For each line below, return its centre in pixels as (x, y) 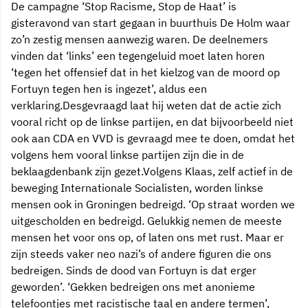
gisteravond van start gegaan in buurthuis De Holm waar (151, 22)
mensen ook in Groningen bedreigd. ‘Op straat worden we (153, 204)
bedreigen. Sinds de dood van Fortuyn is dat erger (134, 270)
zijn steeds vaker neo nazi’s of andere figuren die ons (141, 253)
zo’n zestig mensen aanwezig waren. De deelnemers (140, 39)
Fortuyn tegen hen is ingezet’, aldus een (109, 88)
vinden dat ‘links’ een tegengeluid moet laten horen (138, 55)
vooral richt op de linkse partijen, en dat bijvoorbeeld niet (152, 121)
